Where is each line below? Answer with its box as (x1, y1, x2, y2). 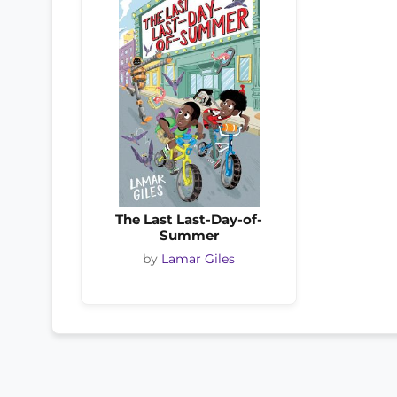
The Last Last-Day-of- (115, 211, 262, 228)
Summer (159, 227, 219, 244)
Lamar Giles (161, 252, 235, 267)
